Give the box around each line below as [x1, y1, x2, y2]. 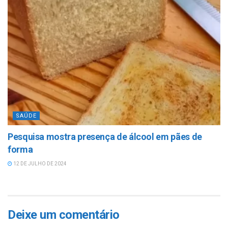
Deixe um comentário [8, 208, 120, 222]
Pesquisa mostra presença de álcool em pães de [8, 131, 202, 142]
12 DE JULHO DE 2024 [12, 161, 67, 167]
